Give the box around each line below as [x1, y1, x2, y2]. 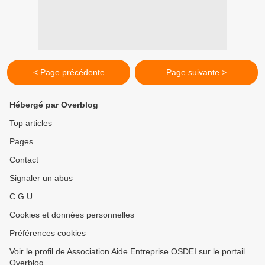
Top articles [9, 118, 52, 128]
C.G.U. [9, 192, 35, 202]
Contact [9, 155, 38, 165]
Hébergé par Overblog [9, 100, 98, 110]
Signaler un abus [9, 173, 73, 183]
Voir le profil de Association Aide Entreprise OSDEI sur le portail [9, 247, 245, 257]
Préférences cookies [9, 228, 86, 238]
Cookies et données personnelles [9, 210, 134, 220]
